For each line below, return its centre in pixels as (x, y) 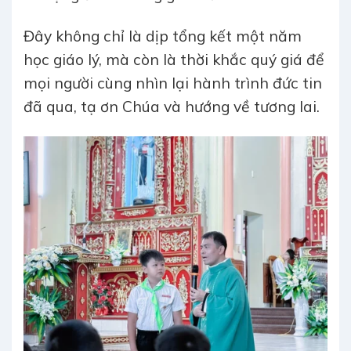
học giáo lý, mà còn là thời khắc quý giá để (174, 60)
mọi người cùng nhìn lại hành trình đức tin (173, 83)
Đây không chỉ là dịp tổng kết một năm (163, 36)
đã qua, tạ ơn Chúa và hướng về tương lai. (172, 107)
